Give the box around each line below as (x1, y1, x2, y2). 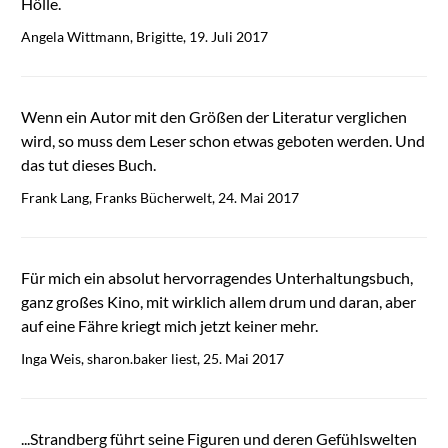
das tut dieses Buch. (20, 155, 156, 175)
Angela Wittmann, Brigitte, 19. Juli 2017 (20, 28, 268, 46)
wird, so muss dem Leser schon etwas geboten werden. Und (20, 131, 425, 151)
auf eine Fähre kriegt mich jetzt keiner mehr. (20, 316, 318, 336)
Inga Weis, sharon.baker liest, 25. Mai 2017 (20, 350, 284, 368)
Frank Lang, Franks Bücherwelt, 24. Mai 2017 (20, 189, 299, 207)
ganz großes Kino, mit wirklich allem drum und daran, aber (20, 292, 416, 312)
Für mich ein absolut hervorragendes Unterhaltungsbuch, (20, 268, 413, 288)
